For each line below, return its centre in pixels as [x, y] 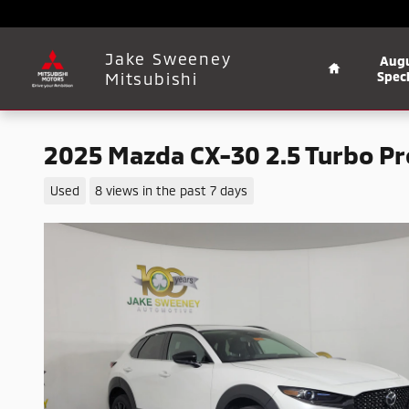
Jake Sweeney [168, 58]
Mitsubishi [152, 79]
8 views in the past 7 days [172, 190]
